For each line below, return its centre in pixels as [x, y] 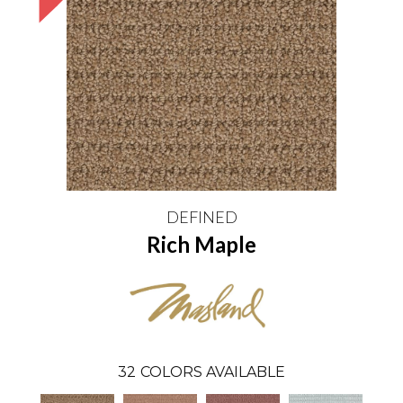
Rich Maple [201, 244]
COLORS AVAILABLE [213, 372]
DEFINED [201, 217]
